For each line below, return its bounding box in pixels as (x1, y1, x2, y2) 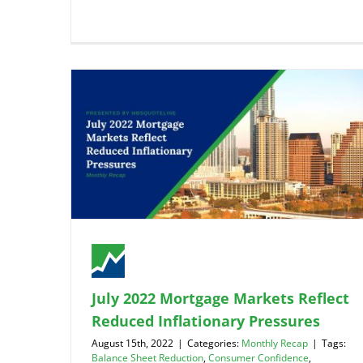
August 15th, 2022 (92, 335, 173, 350)
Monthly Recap (241, 335, 308, 350)
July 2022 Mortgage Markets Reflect (92, 288, 349, 308)
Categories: (187, 335, 241, 350)
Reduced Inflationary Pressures (92, 310, 320, 331)
